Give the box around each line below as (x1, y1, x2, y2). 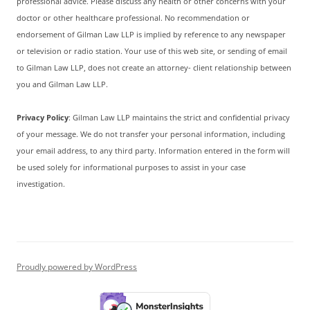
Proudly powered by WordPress (17, 261, 137, 273)
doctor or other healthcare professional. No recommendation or (17, 13, 250, 24)
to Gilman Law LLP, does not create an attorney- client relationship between (17, 63, 291, 73)
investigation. (17, 179, 65, 190)
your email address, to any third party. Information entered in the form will (17, 146, 290, 156)
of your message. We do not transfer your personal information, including (17, 129, 285, 140)
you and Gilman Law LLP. (17, 80, 108, 90)
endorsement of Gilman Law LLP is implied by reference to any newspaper (17, 30, 286, 40)
